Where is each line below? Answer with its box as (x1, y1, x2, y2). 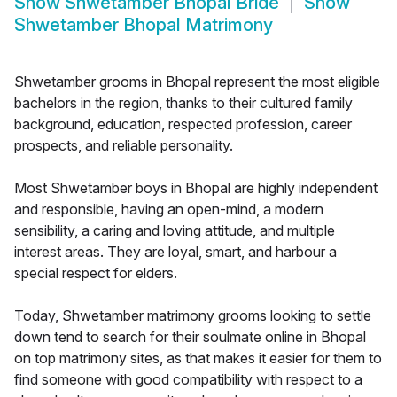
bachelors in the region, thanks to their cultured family (14, 94, 353, 113)
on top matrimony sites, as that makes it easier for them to (14, 349, 382, 368)
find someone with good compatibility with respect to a (14, 370, 362, 389)
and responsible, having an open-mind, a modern (14, 200, 323, 219)
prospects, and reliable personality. (14, 136, 233, 155)
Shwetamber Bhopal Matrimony (14, 14, 273, 36)
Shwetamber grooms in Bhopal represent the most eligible (14, 73, 380, 91)
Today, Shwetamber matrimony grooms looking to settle (14, 307, 371, 325)
